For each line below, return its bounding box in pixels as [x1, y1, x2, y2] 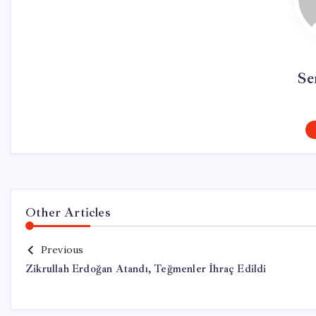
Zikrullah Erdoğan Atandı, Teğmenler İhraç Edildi [25, 262, 267, 276]
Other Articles [25, 205, 111, 220]
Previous [40, 243, 84, 256]
